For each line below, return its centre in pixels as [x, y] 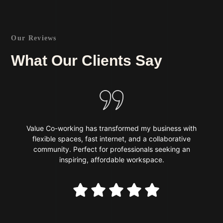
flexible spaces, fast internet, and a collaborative [111, 138]
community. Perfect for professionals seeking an [111, 149]
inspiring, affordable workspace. [111, 159]
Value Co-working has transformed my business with [111, 128]
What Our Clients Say [87, 60]
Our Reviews [34, 38]
